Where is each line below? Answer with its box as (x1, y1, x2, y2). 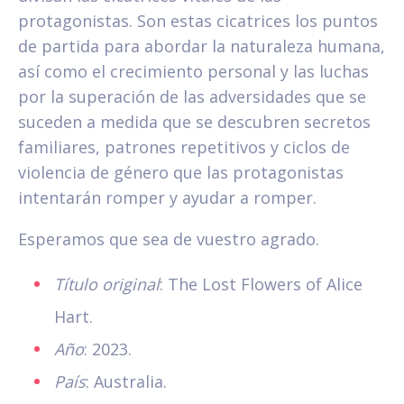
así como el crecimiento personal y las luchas (18, 60, 369, 83)
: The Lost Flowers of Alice (160, 273, 363, 296)
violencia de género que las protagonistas (18, 161, 344, 184)
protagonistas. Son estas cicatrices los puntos (18, 10, 378, 32)
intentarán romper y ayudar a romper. (18, 187, 317, 209)
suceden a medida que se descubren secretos (18, 111, 371, 133)
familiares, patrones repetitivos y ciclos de (18, 136, 350, 159)
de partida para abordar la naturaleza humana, (18, 35, 385, 58)
